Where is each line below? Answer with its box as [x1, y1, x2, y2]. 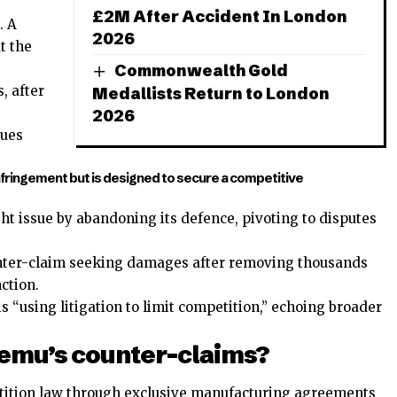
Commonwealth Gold [113, 59, 288, 81]
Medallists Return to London [92, 82, 330, 104]
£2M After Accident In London [92, 5, 347, 27]
